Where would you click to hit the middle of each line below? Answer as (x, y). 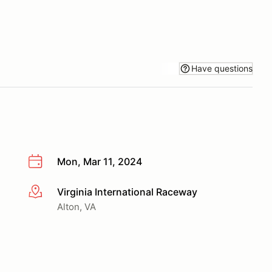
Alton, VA (76, 206)
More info (49, 192)
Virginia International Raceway (127, 192)
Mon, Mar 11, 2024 (100, 161)
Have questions (222, 68)
